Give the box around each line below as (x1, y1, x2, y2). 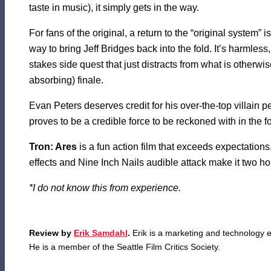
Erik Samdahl (74, 228, 128, 238)
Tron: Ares (29, 142, 77, 152)
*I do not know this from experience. (29, 183, 181, 194)
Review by (29, 228, 74, 238)
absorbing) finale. (29, 75, 103, 86)
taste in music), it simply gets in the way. (29, 2, 199, 13)
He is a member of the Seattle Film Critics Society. (29, 242, 220, 252)
